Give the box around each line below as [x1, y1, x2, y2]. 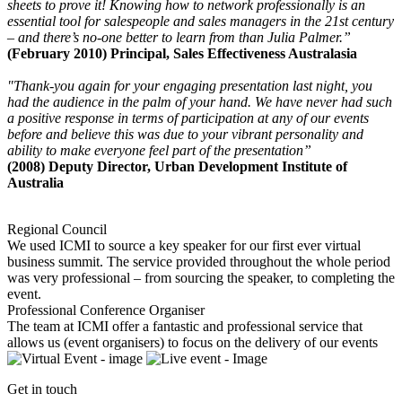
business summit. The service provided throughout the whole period [7, 254, 390, 270]
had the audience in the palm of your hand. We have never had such [7, 94, 392, 110]
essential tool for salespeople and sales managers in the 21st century [7, 13, 394, 30]
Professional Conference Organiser [7, 302, 205, 319]
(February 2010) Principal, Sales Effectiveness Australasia [7, 46, 357, 62]
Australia [7, 175, 64, 191]
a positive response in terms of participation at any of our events [7, 110, 369, 127]
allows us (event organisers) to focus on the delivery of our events [7, 335, 378, 351]
